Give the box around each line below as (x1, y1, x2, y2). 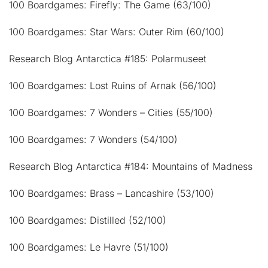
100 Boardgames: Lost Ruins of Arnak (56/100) (9, 79, 217, 92)
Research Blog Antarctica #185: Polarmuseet (9, 52, 206, 65)
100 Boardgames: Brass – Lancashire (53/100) (9, 187, 214, 199)
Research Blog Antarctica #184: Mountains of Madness (9, 160, 252, 172)
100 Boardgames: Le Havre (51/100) (9, 240, 169, 253)
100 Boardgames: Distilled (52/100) (9, 214, 166, 226)
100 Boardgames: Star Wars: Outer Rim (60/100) (9, 25, 224, 38)
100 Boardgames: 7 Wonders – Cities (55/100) (9, 106, 213, 118)
